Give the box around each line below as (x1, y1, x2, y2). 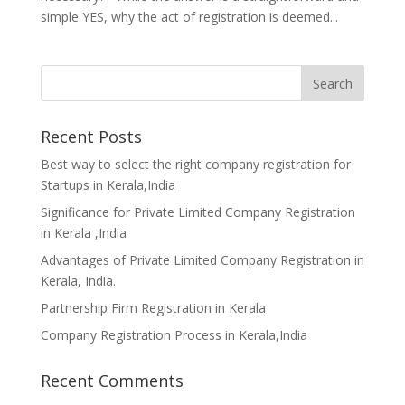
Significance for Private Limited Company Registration (40, 203, 355, 221)
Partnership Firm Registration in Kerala (40, 299, 266, 316)
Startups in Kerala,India (40, 176, 175, 193)
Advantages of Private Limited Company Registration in (40, 251, 364, 268)
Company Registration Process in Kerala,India (40, 326, 307, 344)
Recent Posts (40, 126, 142, 147)
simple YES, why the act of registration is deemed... (40, 8, 338, 25)
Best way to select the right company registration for (40, 155, 351, 173)
